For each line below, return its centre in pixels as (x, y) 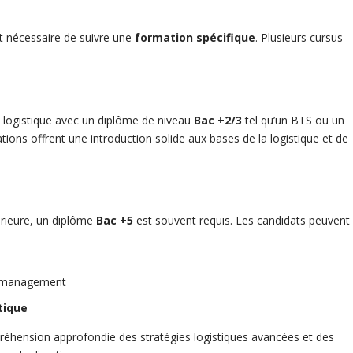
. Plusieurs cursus (299, 38)
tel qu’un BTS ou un (294, 120)
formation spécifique (195, 38)
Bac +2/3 (218, 120)
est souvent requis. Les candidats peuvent (242, 221)
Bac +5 (115, 221)
